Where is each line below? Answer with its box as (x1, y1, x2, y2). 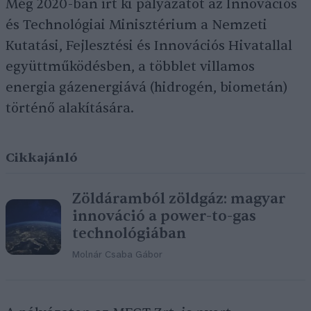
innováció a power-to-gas (72, 207, 256, 226)
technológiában (72, 224, 186, 243)
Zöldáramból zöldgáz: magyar (72, 190, 285, 208)
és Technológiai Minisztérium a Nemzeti (6, 17, 267, 33)
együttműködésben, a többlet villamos (6, 58, 255, 75)
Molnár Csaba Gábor (72, 250, 162, 260)
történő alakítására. (6, 100, 134, 117)
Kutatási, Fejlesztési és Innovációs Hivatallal (6, 37, 292, 54)
